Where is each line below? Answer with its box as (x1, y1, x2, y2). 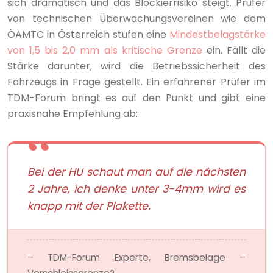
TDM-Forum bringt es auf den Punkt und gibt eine (7, 90, 266, 105)
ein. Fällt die (202, 43, 266, 57)
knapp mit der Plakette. (27, 198, 151, 213)
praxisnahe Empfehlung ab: (7, 106, 138, 121)
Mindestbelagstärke (169, 27, 266, 41)
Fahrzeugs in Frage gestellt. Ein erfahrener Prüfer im (7, 74, 266, 89)
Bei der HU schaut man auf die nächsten (27, 164, 246, 179)
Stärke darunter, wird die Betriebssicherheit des (7, 58, 266, 73)
